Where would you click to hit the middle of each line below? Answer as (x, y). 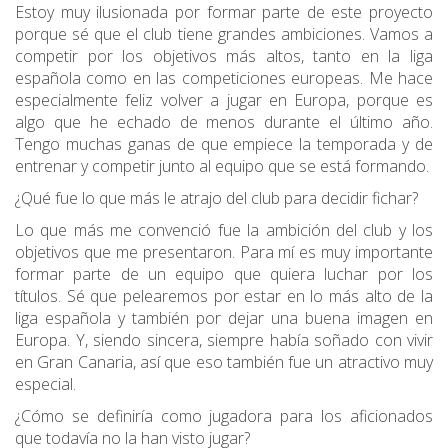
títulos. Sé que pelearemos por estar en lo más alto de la (224, 296)
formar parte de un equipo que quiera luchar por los (224, 274)
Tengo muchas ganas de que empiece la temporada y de (224, 144)
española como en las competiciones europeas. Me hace (224, 78)
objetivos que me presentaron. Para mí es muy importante (224, 252)
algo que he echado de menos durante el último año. (224, 122)
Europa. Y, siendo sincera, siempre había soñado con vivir (224, 340)
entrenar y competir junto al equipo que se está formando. (222, 166)
